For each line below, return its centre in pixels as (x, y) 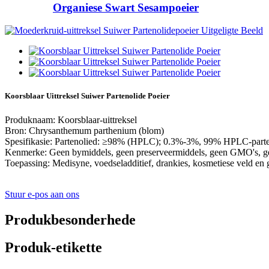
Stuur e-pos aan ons (42, 194)
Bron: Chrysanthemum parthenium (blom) (84, 130)
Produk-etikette (53, 248)
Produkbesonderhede (70, 219)
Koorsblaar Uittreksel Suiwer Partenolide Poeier (87, 96)
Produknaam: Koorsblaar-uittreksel (71, 119)
